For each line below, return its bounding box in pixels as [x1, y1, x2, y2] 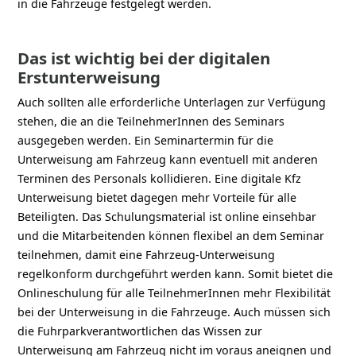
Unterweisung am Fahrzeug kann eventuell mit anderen [17, 151, 319, 167]
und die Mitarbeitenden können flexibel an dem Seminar [17, 227, 325, 243]
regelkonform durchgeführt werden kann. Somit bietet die [17, 265, 334, 281]
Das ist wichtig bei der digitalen [17, 46, 271, 69]
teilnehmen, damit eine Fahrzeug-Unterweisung [17, 246, 276, 262]
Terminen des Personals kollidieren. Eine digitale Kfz [17, 170, 302, 186]
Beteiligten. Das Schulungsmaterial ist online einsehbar [17, 208, 317, 224]
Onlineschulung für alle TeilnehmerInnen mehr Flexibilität [17, 284, 331, 300]
